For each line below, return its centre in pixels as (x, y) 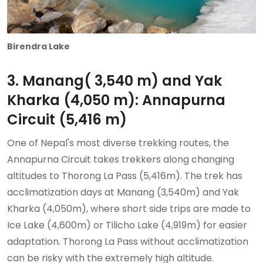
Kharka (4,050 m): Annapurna (116, 100)
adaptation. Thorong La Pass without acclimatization (128, 241)
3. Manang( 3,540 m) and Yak (114, 80)
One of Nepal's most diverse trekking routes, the (118, 143)
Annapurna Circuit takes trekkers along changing (121, 159)
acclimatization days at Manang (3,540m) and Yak (123, 192)
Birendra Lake (39, 46)
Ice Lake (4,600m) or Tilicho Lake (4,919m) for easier (127, 225)
